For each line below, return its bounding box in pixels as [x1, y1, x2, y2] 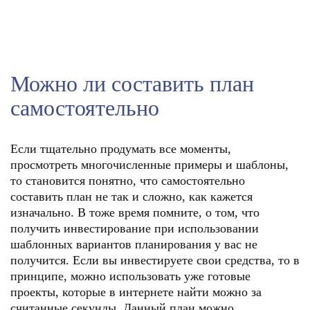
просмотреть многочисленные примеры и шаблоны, [10, 158, 289, 172]
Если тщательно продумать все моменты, [10, 142, 231, 156]
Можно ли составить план [10, 71, 254, 96]
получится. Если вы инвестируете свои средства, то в [10, 253, 300, 267]
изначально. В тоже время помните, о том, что [10, 206, 259, 219]
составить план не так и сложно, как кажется [10, 190, 253, 203]
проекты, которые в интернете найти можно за [10, 285, 262, 299]
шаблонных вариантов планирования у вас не [10, 237, 257, 251]
